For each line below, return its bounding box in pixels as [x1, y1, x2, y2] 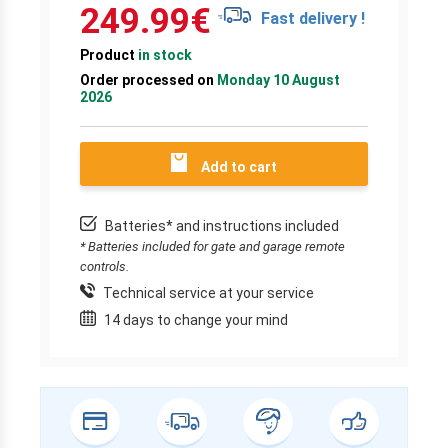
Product [80, 46, 138, 63]
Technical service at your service [100, 284, 314, 301]
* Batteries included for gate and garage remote [80, 238, 345, 254]
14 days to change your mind [101, 311, 288, 328]
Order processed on [80, 71, 214, 88]
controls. [80, 258, 129, 274]
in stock [138, 46, 192, 63]
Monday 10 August [214, 71, 340, 88]
